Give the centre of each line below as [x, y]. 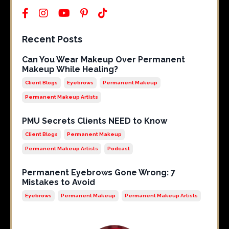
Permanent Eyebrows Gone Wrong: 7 [99, 173]
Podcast [119, 149]
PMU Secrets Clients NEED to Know [95, 121]
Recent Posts [52, 39]
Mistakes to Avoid [59, 182]
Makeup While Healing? [70, 70]
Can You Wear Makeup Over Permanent [104, 60]
